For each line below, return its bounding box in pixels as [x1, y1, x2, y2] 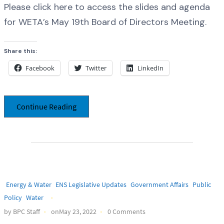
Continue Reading [16, 101, 76, 112]
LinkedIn [137, 63, 163, 72]
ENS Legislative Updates [55, 180, 126, 189]
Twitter [85, 63, 106, 72]
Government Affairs [130, 180, 188, 189]
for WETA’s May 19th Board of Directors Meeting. [4, 15, 206, 28]
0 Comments [107, 206, 145, 216]
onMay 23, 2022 [51, 206, 96, 216]
